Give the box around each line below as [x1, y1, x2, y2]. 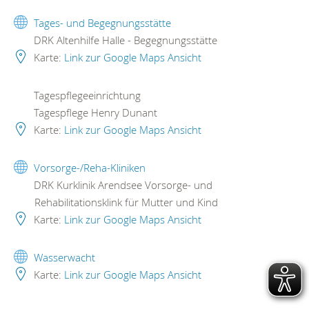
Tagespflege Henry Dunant [31, 105, 157, 119]
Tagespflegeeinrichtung [31, 88, 141, 102]
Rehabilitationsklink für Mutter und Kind [34, 195, 218, 209]
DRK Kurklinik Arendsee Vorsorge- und [31, 177, 212, 192]
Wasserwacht [34, 250, 95, 264]
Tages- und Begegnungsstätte [34, 15, 171, 30]
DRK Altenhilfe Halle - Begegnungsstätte [31, 32, 217, 47]
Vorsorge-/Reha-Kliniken [34, 160, 146, 175]
